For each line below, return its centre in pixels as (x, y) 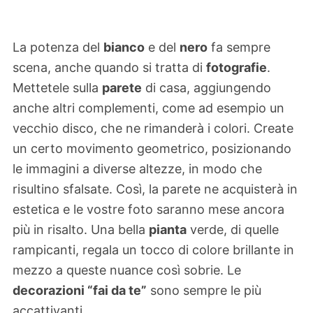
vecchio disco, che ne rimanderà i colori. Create (153, 128)
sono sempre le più (204, 290)
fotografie (236, 67)
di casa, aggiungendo (206, 87)
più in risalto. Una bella (81, 229)
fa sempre (239, 47)
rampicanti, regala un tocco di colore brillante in (153, 249)
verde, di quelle (233, 229)
